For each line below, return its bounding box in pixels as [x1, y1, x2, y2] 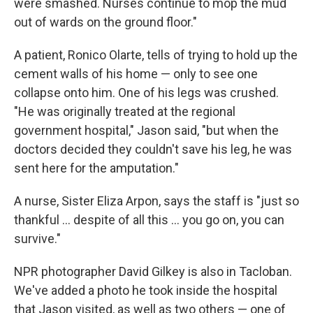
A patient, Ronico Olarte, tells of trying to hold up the [14, 47, 298, 62]
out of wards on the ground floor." [14, 14, 197, 29]
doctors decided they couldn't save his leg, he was [14, 141, 292, 156]
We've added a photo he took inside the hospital [14, 282, 277, 298]
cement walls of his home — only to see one [14, 66, 258, 81]
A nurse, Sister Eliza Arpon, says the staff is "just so [14, 193, 299, 208]
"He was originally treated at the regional [14, 103, 235, 119]
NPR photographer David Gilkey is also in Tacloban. [14, 263, 292, 279]
